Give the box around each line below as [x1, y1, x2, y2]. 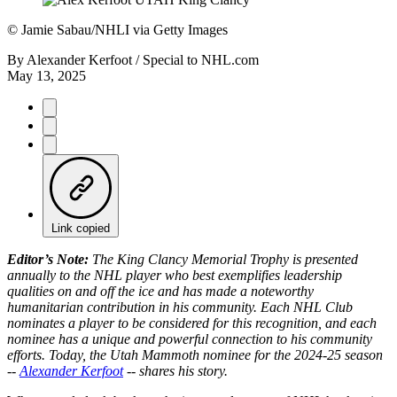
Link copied [51, 221, 110, 235]
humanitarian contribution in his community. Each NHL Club [7, 299, 353, 315]
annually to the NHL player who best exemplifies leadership [7, 267, 342, 283]
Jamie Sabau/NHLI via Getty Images [18, 21, 228, 37]
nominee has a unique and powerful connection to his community [7, 331, 372, 346]
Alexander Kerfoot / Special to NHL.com [27, 51, 259, 67]
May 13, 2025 [7, 67, 86, 83]
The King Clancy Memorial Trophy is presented [89, 251, 358, 267]
